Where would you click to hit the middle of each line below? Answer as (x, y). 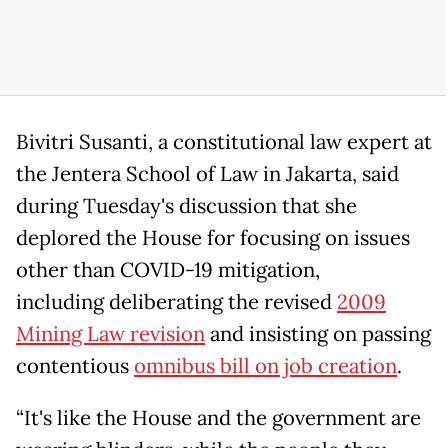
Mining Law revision (110, 334)
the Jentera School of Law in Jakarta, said (207, 174)
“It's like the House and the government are (218, 418)
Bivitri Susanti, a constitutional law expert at (224, 142)
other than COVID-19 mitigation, (168, 270)
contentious (75, 366)
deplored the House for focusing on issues (213, 238)
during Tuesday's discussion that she (186, 206)
